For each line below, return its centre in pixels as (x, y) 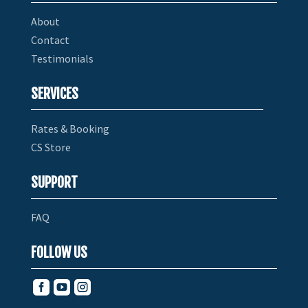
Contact (50, 40)
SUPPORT (54, 182)
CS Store (51, 147)
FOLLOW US (59, 252)
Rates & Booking (70, 128)
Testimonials (62, 58)
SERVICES (54, 93)
